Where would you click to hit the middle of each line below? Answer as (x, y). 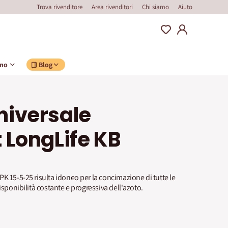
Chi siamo (155, 7)
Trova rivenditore (60, 7)
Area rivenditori (112, 7)
